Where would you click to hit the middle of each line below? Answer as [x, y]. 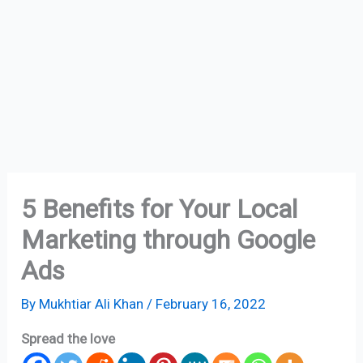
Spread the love [68, 338]
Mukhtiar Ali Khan [93, 303]
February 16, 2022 [211, 303]
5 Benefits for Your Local [160, 209]
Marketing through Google [169, 239]
